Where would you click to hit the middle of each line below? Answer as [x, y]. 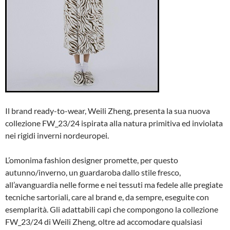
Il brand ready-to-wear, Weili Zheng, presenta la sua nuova [108, 111]
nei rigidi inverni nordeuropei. [57, 135]
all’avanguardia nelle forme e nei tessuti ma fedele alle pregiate [114, 185]
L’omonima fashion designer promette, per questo [92, 160]
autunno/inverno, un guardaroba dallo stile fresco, [93, 172]
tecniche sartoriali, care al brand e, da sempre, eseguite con [107, 197]
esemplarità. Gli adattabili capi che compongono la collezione [112, 209]
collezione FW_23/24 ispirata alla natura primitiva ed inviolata [114, 123]
